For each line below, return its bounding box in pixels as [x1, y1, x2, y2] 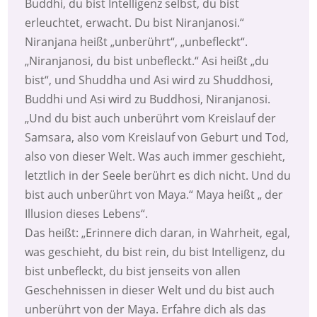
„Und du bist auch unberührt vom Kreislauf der [25, 110, 277, 127]
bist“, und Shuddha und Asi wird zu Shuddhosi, [25, 72, 274, 88]
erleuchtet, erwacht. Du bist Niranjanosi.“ [25, 15, 245, 31]
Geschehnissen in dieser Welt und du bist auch [25, 282, 275, 299]
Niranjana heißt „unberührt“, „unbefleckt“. [25, 34, 248, 50]
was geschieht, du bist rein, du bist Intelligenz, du [25, 244, 286, 260]
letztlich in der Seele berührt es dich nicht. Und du [25, 168, 292, 184]
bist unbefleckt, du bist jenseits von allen [25, 263, 241, 279]
